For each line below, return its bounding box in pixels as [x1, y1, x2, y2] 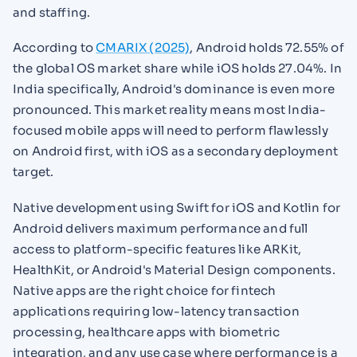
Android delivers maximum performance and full [13, 221, 308, 237]
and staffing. [13, 4, 91, 20]
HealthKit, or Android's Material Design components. [13, 262, 335, 278]
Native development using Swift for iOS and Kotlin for [13, 200, 341, 216]
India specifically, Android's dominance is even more [13, 81, 335, 97]
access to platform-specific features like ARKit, [13, 241, 302, 257]
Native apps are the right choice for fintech [13, 283, 277, 299]
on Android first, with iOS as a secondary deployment [13, 143, 338, 159]
